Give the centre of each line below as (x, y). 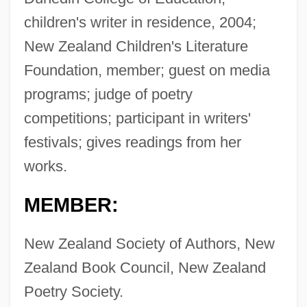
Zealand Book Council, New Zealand (145, 268)
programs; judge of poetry (108, 95)
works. (45, 167)
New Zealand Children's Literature (136, 47)
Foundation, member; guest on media (147, 71)
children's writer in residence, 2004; (140, 23)
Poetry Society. (73, 292)
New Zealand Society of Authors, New (149, 244)
